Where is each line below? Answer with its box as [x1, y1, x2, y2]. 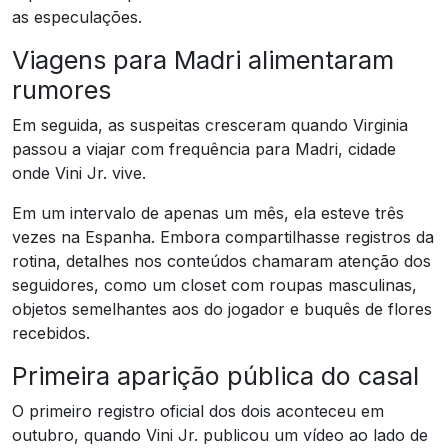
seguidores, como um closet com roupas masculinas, [12, 274, 417, 295]
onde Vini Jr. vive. [12, 162, 146, 183]
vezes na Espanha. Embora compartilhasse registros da [12, 226, 434, 247]
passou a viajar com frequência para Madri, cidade [12, 138, 396, 159]
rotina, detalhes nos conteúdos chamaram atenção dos [12, 250, 431, 271]
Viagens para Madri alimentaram [12, 44, 394, 75]
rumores [12, 74, 111, 105]
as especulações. [12, 6, 142, 27]
